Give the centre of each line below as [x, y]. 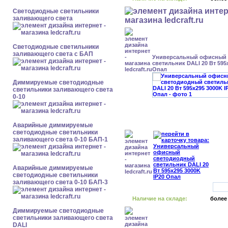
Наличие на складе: [160, 198]
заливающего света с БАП [53, 54]
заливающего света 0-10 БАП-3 [60, 182]
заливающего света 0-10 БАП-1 [60, 139]
